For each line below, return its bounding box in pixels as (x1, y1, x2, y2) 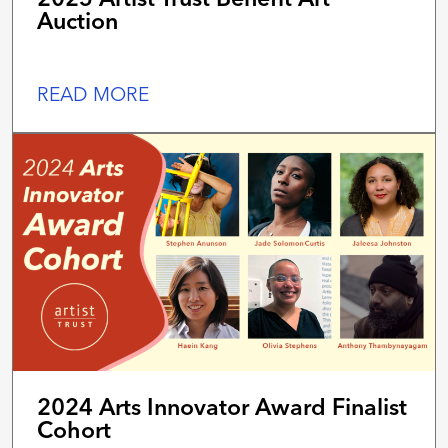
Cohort (37, 415, 111, 445)
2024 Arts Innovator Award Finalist (37, 392, 407, 422)
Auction (37, 5, 118, 35)
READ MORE (37, 81, 149, 106)
